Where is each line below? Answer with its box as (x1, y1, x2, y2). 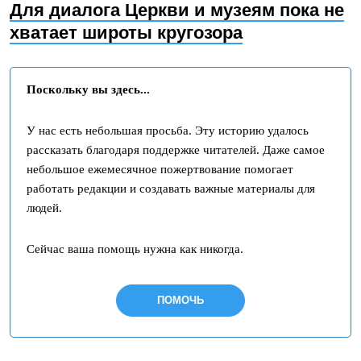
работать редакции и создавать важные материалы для (27, 182, 315, 195)
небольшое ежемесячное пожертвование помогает (27, 163, 293, 176)
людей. (27, 201, 62, 214)
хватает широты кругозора (10, 23, 243, 43)
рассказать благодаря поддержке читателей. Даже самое (27, 143, 325, 156)
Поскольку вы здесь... (27, 83, 150, 96)
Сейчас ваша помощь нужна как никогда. (27, 243, 243, 255)
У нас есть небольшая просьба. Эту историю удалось (27, 124, 309, 137)
